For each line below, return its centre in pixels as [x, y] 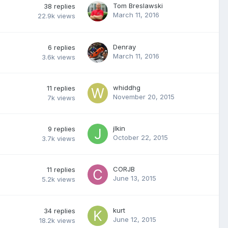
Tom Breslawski [138, 5]
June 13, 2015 [135, 178]
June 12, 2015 [135, 219]
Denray [124, 47]
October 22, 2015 [140, 137]
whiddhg [127, 87]
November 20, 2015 [144, 96]
